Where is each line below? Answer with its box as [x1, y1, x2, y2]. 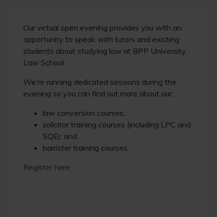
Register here [23, 162, 70, 172]
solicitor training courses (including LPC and [43, 120, 191, 129]
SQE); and [43, 131, 77, 141]
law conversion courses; [43, 108, 125, 118]
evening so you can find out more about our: [23, 89, 173, 98]
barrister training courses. [43, 143, 129, 153]
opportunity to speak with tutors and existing [23, 34, 179, 44]
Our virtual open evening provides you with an [23, 23, 182, 32]
